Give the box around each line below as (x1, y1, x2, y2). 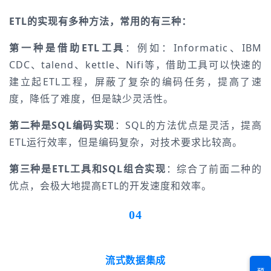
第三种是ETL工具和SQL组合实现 (9, 162, 166, 175)
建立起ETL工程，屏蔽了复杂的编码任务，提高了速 (9, 75, 262, 88)
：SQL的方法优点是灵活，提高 (114, 119, 263, 132)
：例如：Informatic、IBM (125, 41, 263, 54)
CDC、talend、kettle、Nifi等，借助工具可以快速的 (9, 58, 262, 71)
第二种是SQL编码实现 (9, 119, 115, 132)
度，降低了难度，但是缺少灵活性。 (9, 92, 174, 105)
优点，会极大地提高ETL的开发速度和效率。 (9, 179, 212, 192)
